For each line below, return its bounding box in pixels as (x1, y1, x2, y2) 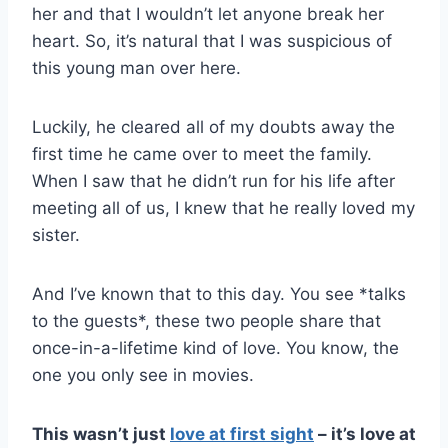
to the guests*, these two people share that (32, 310, 381, 331)
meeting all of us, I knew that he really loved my (32, 197, 415, 218)
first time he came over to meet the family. (32, 143, 372, 164)
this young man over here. (32, 57, 241, 78)
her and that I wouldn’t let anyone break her (32, 3, 384, 24)
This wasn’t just (32, 423, 170, 444)
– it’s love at (314, 423, 416, 444)
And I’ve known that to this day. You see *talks (32, 283, 406, 304)
